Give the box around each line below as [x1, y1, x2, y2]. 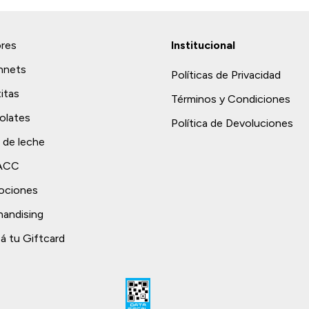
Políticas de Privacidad [171, 68, 281, 81]
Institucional [171, 39, 235, 52]
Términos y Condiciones [171, 92, 290, 106]
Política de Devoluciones [171, 117, 293, 130]
